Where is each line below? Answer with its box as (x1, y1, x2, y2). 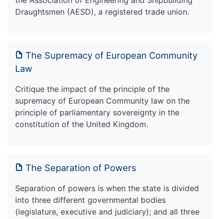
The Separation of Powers (25, 162, 136, 173)
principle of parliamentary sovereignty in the (15, 107, 179, 117)
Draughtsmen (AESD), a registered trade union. (15, 6, 189, 17)
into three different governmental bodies (15, 195, 166, 205)
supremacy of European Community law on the (15, 95, 190, 106)
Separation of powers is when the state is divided (15, 183, 199, 193)
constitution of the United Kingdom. (15, 119, 148, 129)
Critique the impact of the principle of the (15, 84, 170, 94)
